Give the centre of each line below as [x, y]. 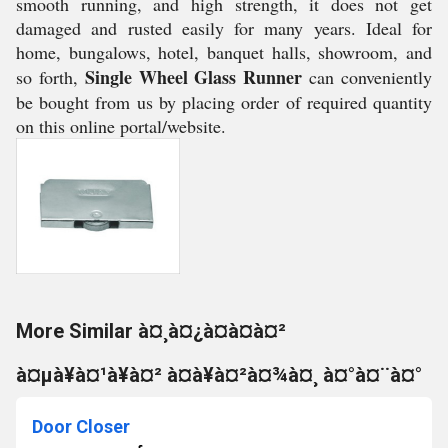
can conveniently [367, 77]
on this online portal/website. [121, 126]
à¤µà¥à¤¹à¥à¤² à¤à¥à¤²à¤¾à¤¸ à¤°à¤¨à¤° [219, 375]
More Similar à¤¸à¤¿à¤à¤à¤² [151, 331]
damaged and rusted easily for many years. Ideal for [224, 28]
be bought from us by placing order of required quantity [224, 102]
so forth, [50, 77]
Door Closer [81, 426]
